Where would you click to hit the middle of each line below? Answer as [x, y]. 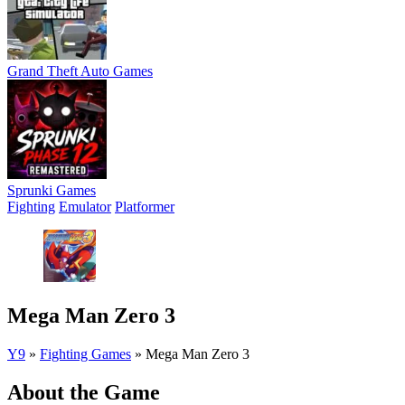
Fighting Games [85, 353]
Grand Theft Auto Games [80, 71]
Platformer [145, 207]
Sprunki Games [52, 190]
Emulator [85, 207]
